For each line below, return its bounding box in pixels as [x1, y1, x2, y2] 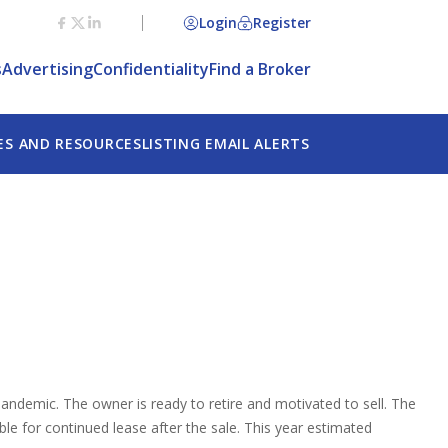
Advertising [2, 58, 93, 81]
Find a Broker [209, 58, 311, 81]
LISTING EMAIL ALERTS [141, 134, 310, 154]
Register [253, 13, 311, 33]
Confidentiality [93, 58, 209, 81]
